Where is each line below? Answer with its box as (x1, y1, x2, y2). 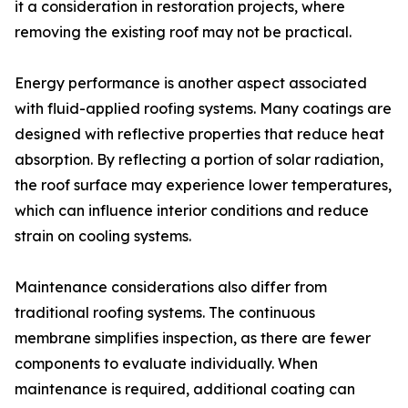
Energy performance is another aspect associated (15, 74, 367, 92)
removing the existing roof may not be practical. (15, 23, 352, 41)
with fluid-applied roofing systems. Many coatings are (15, 99, 392, 117)
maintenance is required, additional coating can (15, 380, 355, 398)
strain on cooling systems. (15, 227, 191, 245)
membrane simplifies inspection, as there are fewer (15, 329, 371, 347)
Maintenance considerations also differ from (15, 278, 327, 296)
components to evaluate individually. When (15, 354, 318, 372)
